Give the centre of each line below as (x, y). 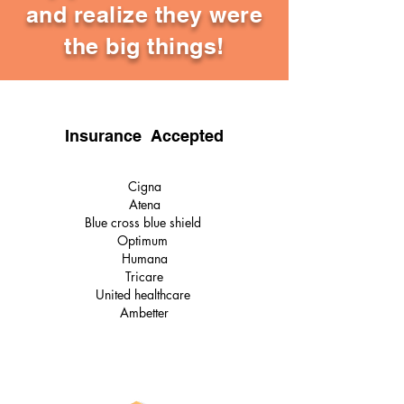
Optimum (144, 240)
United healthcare (144, 294)
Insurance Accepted (144, 136)
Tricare (144, 276)
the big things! (144, 46)
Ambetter (144, 312)
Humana (144, 258)
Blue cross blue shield (144, 222)
